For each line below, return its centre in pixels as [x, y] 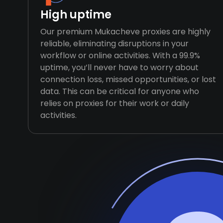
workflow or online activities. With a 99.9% [120, 56]
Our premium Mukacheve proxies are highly [125, 32]
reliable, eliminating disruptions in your [114, 44]
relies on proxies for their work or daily [115, 103]
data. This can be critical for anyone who [120, 91]
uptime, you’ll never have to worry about [119, 67]
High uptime [76, 15]
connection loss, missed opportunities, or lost [128, 79]
